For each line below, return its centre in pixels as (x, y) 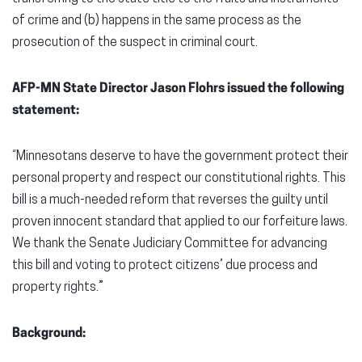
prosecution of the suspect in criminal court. (135, 43)
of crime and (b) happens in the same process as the (157, 21)
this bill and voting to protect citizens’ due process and (165, 266)
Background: (49, 334)
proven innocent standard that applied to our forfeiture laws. (180, 222)
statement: (46, 111)
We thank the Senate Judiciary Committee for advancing (170, 244)
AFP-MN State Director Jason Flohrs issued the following (178, 89)
